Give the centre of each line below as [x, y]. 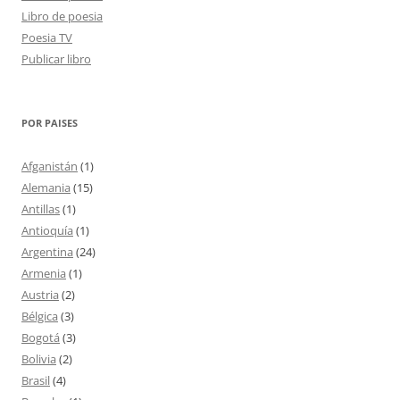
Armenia [44, 273]
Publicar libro [56, 59]
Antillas [41, 209]
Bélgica [40, 316]
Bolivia [39, 359]
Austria [40, 295]
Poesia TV [47, 37]
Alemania [46, 187]
